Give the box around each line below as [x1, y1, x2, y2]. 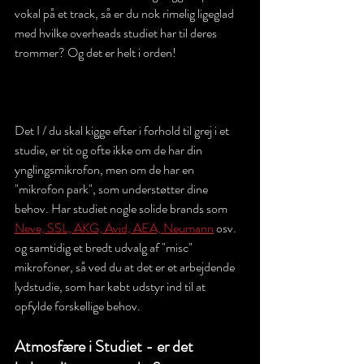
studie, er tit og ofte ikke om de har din [15, 140, 205, 159]
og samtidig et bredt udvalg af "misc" [15, 237, 195, 257]
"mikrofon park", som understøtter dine [15, 179, 210, 198]
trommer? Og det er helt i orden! [15, 42, 179, 62]
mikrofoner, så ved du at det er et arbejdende [15, 257, 237, 276]
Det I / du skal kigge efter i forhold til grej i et [15, 120, 232, 140]
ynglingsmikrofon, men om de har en [15, 159, 197, 179]
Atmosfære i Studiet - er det [15, 334, 197, 358]
